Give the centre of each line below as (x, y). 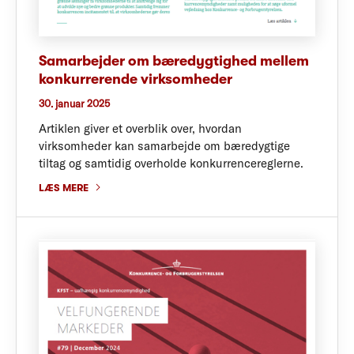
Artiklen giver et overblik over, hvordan (140, 128)
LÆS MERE (64, 187)
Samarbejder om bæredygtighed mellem (174, 61)
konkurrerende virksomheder (136, 79)
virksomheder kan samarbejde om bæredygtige (164, 145)
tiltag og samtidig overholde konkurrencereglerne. (171, 163)
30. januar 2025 (74, 104)
